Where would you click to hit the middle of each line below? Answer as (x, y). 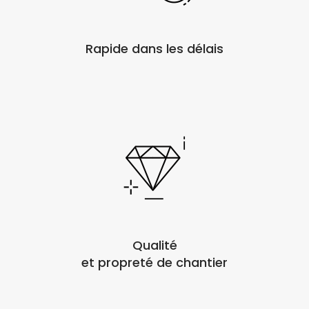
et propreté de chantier (154, 263)
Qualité (154, 246)
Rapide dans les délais (154, 49)
